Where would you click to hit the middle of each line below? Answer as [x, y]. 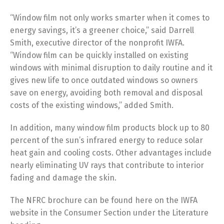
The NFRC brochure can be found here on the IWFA [104, 200]
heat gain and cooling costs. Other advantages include [111, 153]
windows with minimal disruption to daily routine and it [111, 68]
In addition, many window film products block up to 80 [110, 128]
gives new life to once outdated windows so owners [104, 80]
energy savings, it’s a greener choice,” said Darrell [102, 30]
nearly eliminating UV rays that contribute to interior [107, 165]
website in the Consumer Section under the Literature [109, 213]
